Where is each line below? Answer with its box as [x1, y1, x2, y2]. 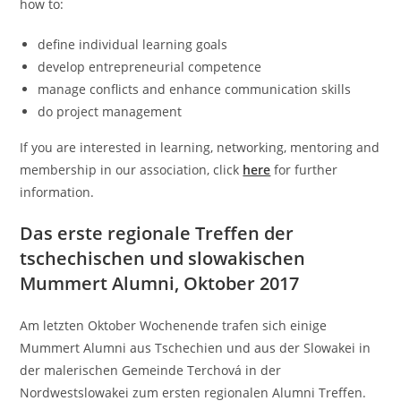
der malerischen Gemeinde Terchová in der [20, 362, 282, 379]
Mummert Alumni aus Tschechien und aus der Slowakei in [20, 339, 371, 356]
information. [20, 183, 95, 200]
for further [274, 161, 338, 178]
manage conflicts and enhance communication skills [38, 81, 352, 98]
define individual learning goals [38, 36, 228, 53]
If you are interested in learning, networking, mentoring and [20, 139, 380, 156]
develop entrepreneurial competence [38, 58, 262, 75]
